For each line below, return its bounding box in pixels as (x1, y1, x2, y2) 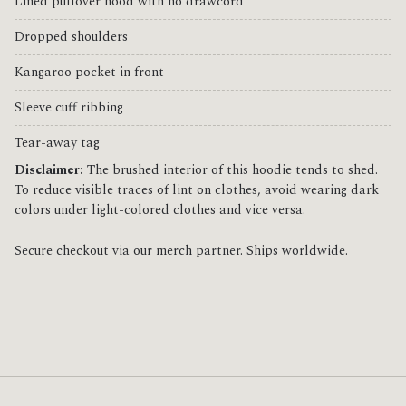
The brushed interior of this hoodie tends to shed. (83, 160, 378, 181)
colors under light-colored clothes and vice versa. (14, 200, 305, 221)
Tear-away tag (14, 133, 100, 154)
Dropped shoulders (14, 27, 128, 48)
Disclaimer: (14, 160, 83, 181)
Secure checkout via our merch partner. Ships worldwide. (14, 241, 348, 262)
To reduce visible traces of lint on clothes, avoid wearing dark (14, 180, 379, 201)
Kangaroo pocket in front (14, 63, 164, 83)
